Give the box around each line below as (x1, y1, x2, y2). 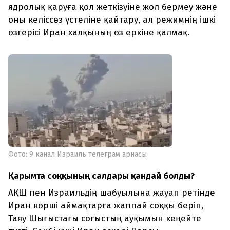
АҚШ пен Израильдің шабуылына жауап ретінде (8, 187, 215, 199)
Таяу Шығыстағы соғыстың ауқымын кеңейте (8, 213, 201, 224)
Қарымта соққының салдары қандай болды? (8, 170, 195, 182)
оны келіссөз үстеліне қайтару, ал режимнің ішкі (8, 14, 216, 26)
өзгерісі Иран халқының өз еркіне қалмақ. (8, 27, 189, 39)
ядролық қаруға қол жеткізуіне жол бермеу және (8, 2, 217, 13)
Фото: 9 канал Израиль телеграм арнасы (8, 150, 147, 159)
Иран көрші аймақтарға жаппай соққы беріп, (8, 200, 203, 212)
